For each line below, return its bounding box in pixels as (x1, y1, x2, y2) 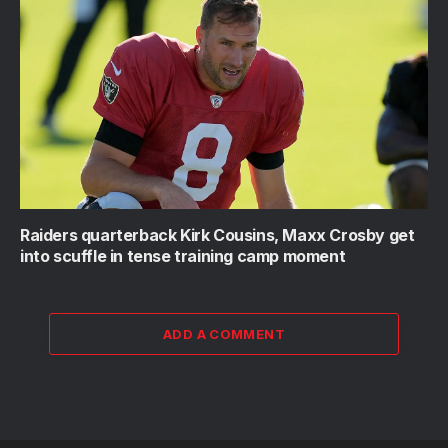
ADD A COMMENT (162, 325, 286, 342)
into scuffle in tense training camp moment (20, 245, 346, 266)
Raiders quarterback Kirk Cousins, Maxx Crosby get (20, 224, 415, 245)
